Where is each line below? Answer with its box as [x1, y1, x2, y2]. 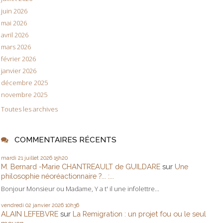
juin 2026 [1, 6, 27, 15]
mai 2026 [1, 18, 27, 27]
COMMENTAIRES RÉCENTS [14, 135, 116, 145]
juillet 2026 [24, 154, 52, 161]
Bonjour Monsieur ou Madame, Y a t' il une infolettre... [1, 184, 159, 193]
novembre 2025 [1, 90, 47, 100]
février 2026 [1, 54, 36, 64]
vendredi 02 [1, 202, 31, 208]
